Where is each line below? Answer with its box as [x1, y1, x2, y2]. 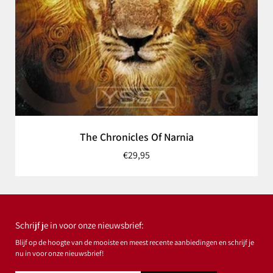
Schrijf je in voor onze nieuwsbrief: [15, 219, 144, 232]
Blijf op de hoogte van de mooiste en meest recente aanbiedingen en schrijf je [15, 237, 254, 248]
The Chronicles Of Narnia [79, 129, 194, 144]
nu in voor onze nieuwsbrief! [15, 248, 104, 259]
